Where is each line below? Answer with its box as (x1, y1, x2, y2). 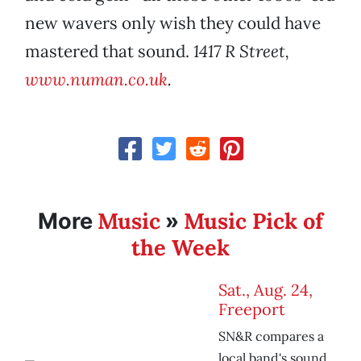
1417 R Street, (193, 40, 289, 63)
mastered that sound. (25, 40, 193, 63)
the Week (131, 234, 230, 262)
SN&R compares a (218, 328, 324, 345)
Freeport (218, 299, 285, 320)
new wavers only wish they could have (25, 12, 321, 35)
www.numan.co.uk (25, 68, 168, 91)
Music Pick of (184, 207, 323, 235)
